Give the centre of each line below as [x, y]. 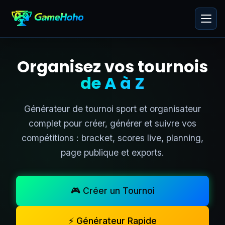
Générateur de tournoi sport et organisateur [113, 109]
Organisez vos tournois [113, 67]
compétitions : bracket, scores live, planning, [113, 138]
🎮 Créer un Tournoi [113, 191]
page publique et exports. [113, 152]
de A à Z [113, 83]
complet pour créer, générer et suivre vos [113, 123]
